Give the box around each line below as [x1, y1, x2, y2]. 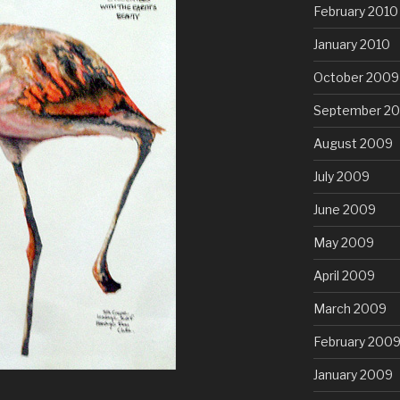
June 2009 [312, 202, 376, 218]
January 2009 [312, 367, 393, 383]
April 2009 [312, 268, 375, 284]
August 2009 [312, 136, 393, 152]
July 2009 [312, 169, 370, 185]
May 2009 [312, 235, 374, 251]
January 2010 [312, 37, 390, 53]
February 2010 [312, 4, 398, 20]
